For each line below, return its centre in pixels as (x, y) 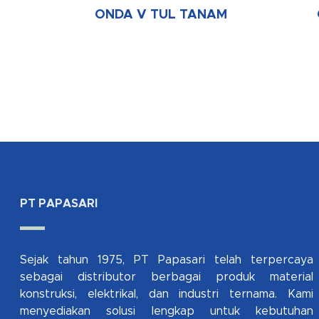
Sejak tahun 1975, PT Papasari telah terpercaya (167, 260)
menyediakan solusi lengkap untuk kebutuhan (167, 312)
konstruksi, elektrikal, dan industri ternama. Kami (167, 294)
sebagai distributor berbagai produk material (167, 277)
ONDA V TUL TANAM (161, 15)
